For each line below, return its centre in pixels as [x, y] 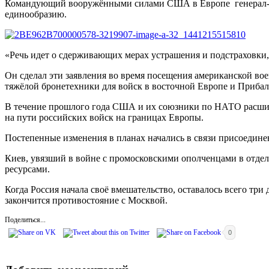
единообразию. [36, 14]
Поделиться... [25, 219]
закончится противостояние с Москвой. [86, 200]
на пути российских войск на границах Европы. [104, 117]
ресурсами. [27, 169]
